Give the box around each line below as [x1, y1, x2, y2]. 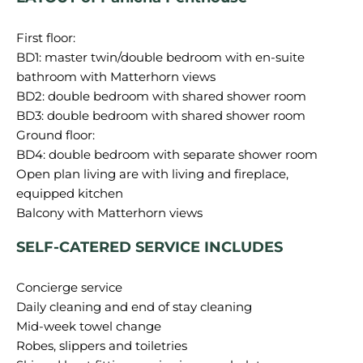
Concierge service [16, 280, 122, 295]
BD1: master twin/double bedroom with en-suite [16, 49, 305, 65]
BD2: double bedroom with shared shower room [16, 88, 306, 104]
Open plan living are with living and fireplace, [16, 166, 288, 181]
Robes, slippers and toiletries [16, 338, 187, 353]
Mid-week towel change [16, 318, 161, 334]
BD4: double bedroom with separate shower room [16, 147, 318, 162]
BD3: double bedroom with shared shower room [16, 108, 305, 123]
